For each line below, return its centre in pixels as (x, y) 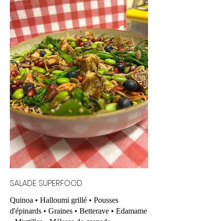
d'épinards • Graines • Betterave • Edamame (78, 211)
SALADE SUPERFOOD (46, 183)
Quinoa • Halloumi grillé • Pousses (64, 200)
